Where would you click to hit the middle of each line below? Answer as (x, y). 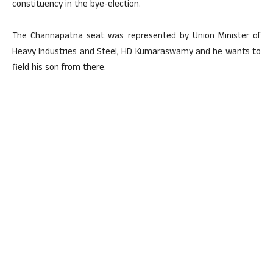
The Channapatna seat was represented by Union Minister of (136, 37)
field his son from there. (59, 69)
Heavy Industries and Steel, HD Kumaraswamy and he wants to (136, 53)
